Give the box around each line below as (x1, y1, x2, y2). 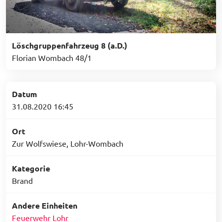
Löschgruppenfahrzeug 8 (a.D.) (12, 40, 127, 51)
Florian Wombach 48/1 (12, 53, 92, 63)
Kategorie (12, 163, 50, 174)
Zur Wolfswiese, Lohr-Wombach (12, 138, 123, 149)
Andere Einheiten (12, 200, 77, 211)
